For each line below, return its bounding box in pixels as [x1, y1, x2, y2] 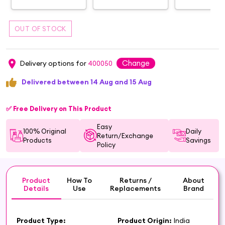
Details [24, 183, 49, 193]
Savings [186, 136, 211, 144]
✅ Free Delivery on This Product [6, 104, 111, 113]
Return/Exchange [97, 131, 154, 140]
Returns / [119, 175, 152, 185]
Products [23, 136, 52, 144]
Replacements [110, 183, 161, 193]
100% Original [23, 127, 66, 135]
